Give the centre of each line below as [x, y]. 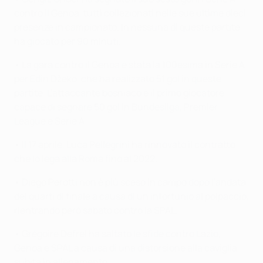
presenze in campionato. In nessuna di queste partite [127, 27]
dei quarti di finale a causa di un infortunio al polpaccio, [131, 196]
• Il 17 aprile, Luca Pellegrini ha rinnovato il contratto [125, 144]
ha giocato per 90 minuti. [68, 41]
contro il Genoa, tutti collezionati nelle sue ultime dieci [130, 13]
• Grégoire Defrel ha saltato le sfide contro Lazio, [117, 233]
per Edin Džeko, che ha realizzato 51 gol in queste [118, 78]
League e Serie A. [50, 121]
